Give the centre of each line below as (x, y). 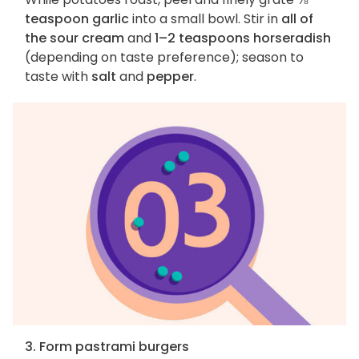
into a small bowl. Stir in (205, 19)
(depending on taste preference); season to (164, 58)
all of (297, 19)
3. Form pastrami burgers (107, 346)
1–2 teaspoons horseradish (243, 38)
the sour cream (75, 38)
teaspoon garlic (77, 19)
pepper (170, 77)
